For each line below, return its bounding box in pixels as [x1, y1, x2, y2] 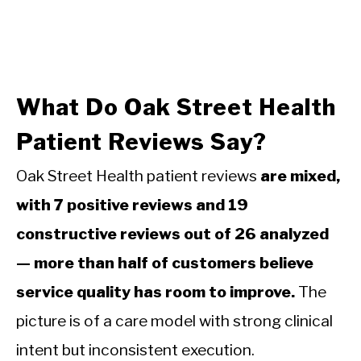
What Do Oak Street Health [16, 93, 336, 121]
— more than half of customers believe [16, 252, 313, 272]
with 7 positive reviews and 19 [16, 194, 248, 214]
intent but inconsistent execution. [16, 339, 255, 359]
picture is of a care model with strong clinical [16, 310, 333, 330]
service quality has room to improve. [16, 281, 295, 301]
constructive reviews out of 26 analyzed [16, 223, 329, 243]
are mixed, [260, 165, 340, 185]
